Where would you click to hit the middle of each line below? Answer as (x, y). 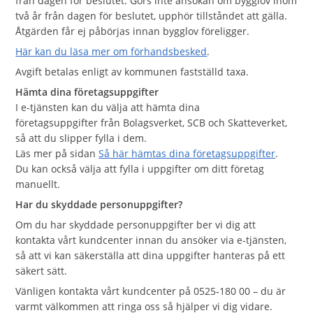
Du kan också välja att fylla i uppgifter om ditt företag (140, 169)
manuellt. (38, 184)
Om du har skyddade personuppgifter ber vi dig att (136, 225)
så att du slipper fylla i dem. (81, 138)
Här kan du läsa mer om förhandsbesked (111, 51)
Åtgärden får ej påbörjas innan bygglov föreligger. (133, 31)
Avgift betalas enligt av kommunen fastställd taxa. (132, 72)
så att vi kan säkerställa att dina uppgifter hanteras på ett (151, 255)
